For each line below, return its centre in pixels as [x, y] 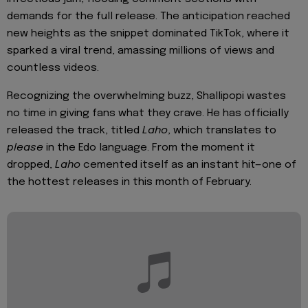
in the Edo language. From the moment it [149, 147]
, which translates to [222, 130]
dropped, [31, 165]
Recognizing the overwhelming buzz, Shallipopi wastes [146, 96]
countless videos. [53, 68]
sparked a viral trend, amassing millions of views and [141, 51]
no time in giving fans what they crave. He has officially [148, 113]
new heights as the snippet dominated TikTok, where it [148, 34]
